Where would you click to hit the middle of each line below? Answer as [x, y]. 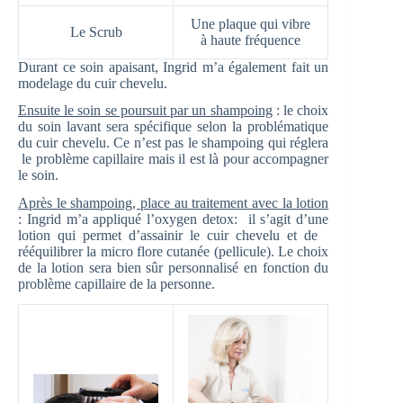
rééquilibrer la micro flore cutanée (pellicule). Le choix [174, 252]
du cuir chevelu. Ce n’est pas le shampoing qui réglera [174, 143]
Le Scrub [96, 31]
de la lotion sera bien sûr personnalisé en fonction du [174, 268]
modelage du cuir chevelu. [93, 83]
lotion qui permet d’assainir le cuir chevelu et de [174, 236]
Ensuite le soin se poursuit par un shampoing [145, 111]
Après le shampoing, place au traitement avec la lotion [174, 203]
